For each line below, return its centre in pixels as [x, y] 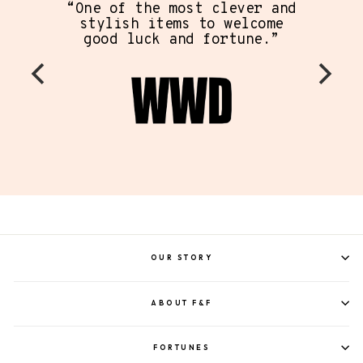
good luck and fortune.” [181, 40]
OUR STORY [181, 258]
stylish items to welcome [181, 24]
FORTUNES [181, 348]
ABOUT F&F [181, 302]
